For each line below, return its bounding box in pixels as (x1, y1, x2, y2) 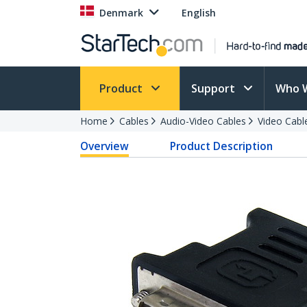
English (182, 6, 216, 19)
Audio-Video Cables (160, 114, 246, 127)
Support (191, 81, 238, 96)
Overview (80, 138, 129, 153)
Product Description (170, 138, 273, 153)
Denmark (99, 6, 143, 19)
